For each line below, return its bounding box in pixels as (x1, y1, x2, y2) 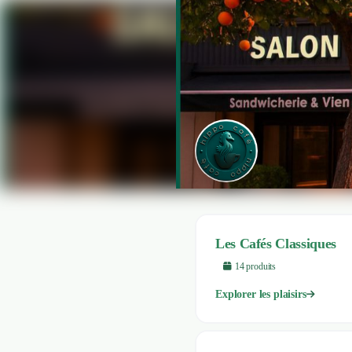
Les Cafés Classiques (215, 236, 336, 251)
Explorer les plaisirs (215, 288, 306, 300)
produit (244, 261, 273, 272)
